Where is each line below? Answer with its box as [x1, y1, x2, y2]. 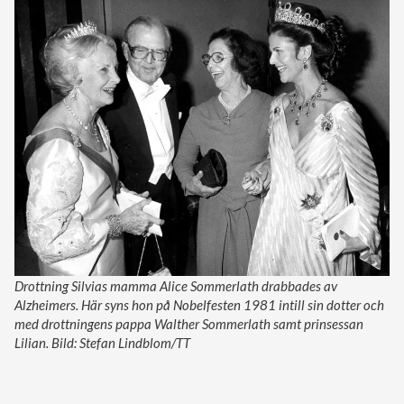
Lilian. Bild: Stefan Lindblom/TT [14, 335, 190, 352]
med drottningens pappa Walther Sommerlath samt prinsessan [14, 316, 363, 333]
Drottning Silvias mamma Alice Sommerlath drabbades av [14, 278, 337, 295]
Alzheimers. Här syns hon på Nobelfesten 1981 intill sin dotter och [14, 297, 384, 314]
